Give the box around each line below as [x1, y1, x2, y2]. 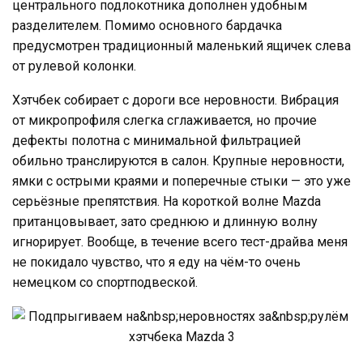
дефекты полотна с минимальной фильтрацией [12, 132, 301, 148]
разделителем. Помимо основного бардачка [12, 17, 282, 33]
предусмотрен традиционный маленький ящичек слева [12, 37, 351, 53]
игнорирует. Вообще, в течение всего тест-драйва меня [12, 233, 348, 250]
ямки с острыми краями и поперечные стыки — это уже [12, 173, 351, 189]
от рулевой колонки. [12, 58, 136, 74]
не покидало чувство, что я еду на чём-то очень [12, 254, 301, 270]
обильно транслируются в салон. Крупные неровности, [12, 152, 344, 169]
